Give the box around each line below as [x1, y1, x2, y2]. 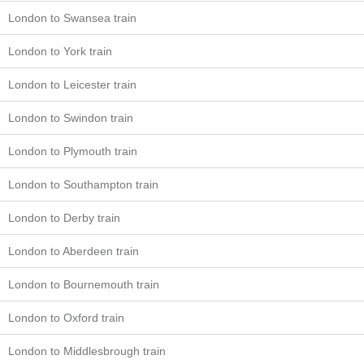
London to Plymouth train [8, 145, 137, 158]
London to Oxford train [8, 311, 124, 324]
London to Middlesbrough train [8, 344, 166, 357]
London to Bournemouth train [8, 278, 159, 291]
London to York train [8, 45, 112, 58]
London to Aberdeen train [8, 245, 139, 258]
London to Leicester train [8, 78, 136, 91]
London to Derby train [8, 211, 120, 224]
